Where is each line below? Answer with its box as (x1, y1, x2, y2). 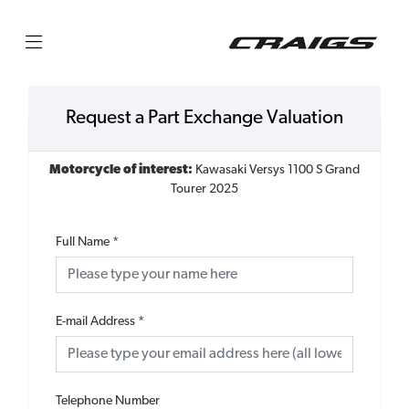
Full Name (56, 236, 110, 249)
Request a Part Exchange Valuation (66, 109, 343, 128)
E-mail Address (56, 315, 135, 329)
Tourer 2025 (171, 183, 238, 196)
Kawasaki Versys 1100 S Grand (195, 163, 360, 177)
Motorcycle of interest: (49, 163, 195, 177)
